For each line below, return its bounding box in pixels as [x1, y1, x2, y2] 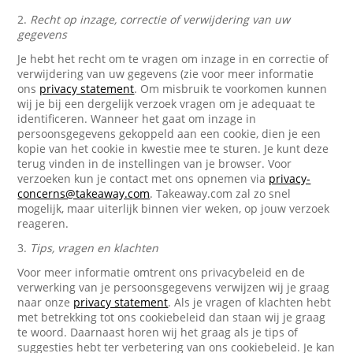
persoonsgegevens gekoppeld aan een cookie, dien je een [17, 126, 321, 141]
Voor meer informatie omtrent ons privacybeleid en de [17, 265, 306, 280]
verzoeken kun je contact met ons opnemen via [17, 171, 269, 186]
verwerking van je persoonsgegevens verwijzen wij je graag [17, 280, 330, 295]
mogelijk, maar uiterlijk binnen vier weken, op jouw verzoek [17, 201, 330, 216]
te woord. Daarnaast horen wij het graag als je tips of [17, 325, 299, 340]
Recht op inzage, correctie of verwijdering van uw [30, 12, 291, 27]
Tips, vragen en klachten [30, 240, 159, 255]
